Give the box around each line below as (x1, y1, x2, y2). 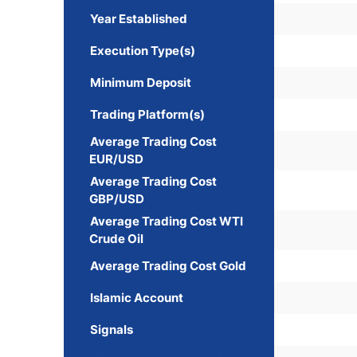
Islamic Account (90, 290, 183, 305)
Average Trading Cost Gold (90, 258, 246, 273)
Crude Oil (89, 231, 143, 246)
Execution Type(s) (90, 43, 195, 58)
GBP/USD (89, 191, 144, 206)
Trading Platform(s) (90, 107, 205, 122)
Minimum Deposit (90, 75, 191, 90)
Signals (90, 322, 133, 337)
